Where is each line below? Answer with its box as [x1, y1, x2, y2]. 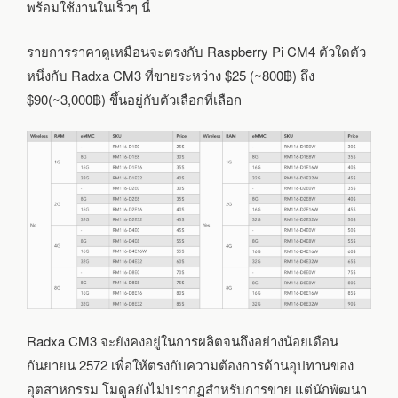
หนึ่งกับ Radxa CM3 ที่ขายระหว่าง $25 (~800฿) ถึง [27, 65, 314, 84]
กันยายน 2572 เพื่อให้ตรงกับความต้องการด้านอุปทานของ [27, 355, 354, 375]
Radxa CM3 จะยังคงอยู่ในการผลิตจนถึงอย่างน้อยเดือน [27, 331, 338, 351]
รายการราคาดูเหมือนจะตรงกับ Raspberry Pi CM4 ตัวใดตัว [27, 41, 366, 60]
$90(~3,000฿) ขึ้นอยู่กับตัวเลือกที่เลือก [27, 89, 242, 108]
